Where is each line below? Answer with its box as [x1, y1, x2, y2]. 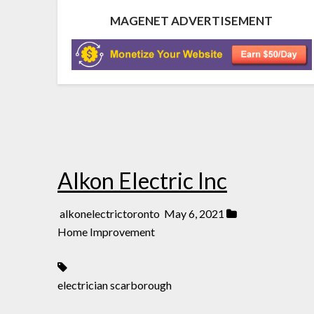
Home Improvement [57, 224, 155, 238]
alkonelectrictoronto [60, 206, 162, 220]
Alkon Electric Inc [57, 166, 227, 194]
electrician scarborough [57, 278, 172, 292]
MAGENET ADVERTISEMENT [110, 13, 273, 28]
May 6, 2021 [164, 206, 224, 220]
